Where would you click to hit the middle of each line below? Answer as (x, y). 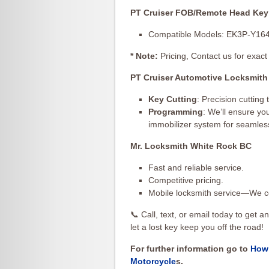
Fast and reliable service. (196, 168)
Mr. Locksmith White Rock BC (191, 146)
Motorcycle (153, 261)
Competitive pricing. (186, 180)
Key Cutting (173, 99)
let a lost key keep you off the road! (197, 227)
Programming (176, 112)
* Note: (144, 56)
